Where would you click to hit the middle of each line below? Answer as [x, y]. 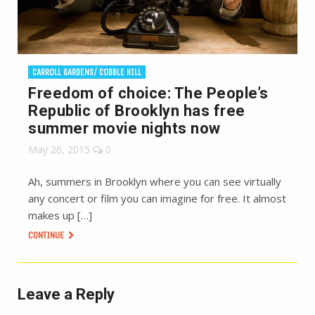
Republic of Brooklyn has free [137, 110]
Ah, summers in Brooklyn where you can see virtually [155, 181]
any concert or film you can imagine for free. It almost [157, 198]
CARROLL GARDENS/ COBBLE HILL [87, 72]
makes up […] [60, 215]
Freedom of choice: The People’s [148, 93]
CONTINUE [47, 235]
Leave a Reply [66, 294]
